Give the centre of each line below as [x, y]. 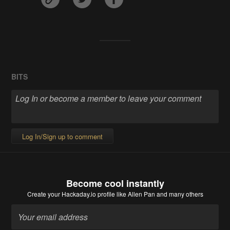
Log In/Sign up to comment [63, 137]
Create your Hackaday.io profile [71, 194]
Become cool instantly [115, 184]
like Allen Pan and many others [159, 194]
